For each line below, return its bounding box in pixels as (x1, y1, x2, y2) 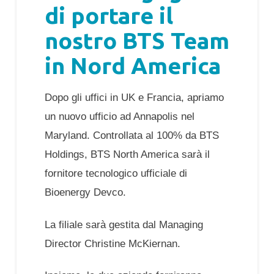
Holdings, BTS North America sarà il (44, 149, 210, 160)
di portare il (44, 2, 173, 28)
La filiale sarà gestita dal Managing (44, 218, 203, 230)
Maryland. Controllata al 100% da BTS (44, 130, 219, 141)
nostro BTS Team (44, 27, 229, 53)
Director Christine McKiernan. (44, 237, 180, 249)
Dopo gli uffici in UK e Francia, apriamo (44, 92, 224, 103)
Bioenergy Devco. (44, 187, 126, 198)
